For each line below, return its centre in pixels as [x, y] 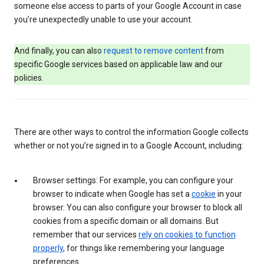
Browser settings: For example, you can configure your [133, 180]
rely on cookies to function [187, 234]
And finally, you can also [59, 50]
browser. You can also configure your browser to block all [138, 207]
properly [48, 248]
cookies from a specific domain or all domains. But [126, 221]
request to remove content [154, 50]
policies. [29, 77]
